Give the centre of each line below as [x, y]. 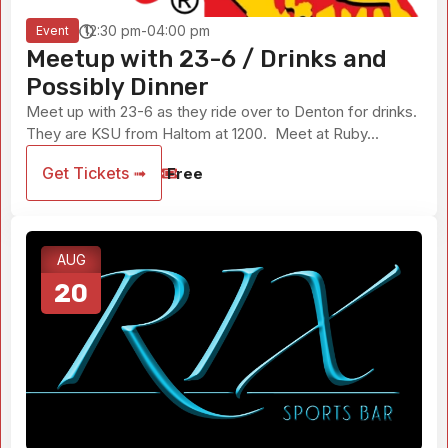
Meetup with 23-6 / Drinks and [206, 58]
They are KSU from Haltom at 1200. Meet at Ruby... [202, 133]
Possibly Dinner [117, 86]
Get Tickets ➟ [94, 172]
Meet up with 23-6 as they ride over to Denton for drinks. [221, 111]
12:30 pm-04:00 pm [147, 31]
